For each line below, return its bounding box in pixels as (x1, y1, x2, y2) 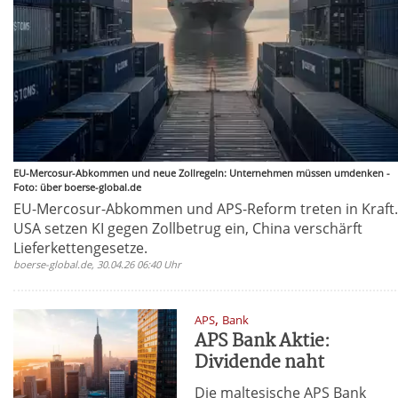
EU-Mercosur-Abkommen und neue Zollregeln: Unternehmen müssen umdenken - (13, 165, 390, 179)
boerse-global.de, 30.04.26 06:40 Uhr (13, 257, 181, 271)
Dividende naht (195, 347, 325, 378)
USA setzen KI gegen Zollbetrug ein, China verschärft (13, 218, 362, 238)
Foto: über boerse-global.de (13, 179, 141, 194)
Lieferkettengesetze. (13, 237, 147, 258)
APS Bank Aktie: (195, 326, 331, 356)
